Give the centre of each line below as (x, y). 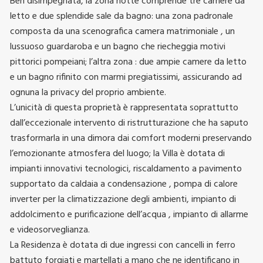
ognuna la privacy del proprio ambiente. (88, 92)
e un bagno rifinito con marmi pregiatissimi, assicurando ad (126, 77)
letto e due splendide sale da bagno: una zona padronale (122, 16)
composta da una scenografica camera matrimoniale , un (122, 31)
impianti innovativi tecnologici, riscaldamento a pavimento (126, 169)
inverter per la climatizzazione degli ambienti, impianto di (123, 199)
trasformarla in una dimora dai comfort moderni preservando (131, 138)
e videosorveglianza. (50, 230)
